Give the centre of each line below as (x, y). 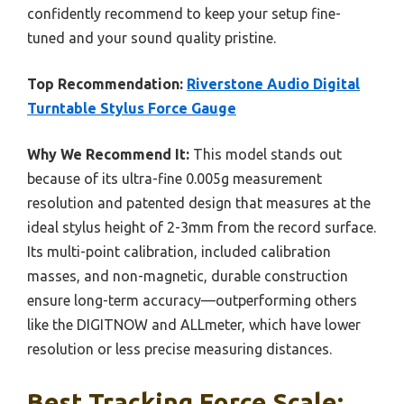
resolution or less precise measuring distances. (179, 349)
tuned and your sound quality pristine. (151, 37)
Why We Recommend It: (108, 154)
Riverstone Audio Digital (273, 83)
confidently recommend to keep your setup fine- (184, 13)
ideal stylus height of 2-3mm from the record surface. (202, 227)
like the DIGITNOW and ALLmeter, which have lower (194, 324)
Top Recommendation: (105, 83)
